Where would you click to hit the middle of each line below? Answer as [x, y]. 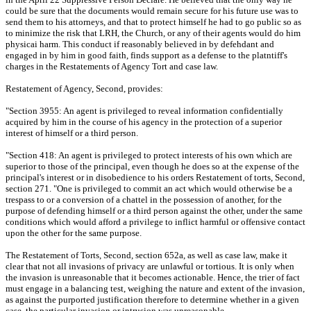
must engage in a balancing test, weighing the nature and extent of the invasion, [155, 289]
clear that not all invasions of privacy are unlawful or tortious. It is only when [150, 267]
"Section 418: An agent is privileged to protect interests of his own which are [149, 155]
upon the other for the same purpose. [74, 233]
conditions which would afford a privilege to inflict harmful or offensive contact [155, 222]
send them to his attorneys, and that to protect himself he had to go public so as [153, 22]
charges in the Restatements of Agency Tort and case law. [112, 67]
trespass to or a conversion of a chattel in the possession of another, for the [144, 200]
